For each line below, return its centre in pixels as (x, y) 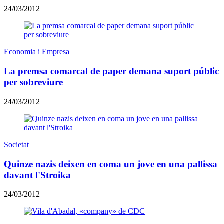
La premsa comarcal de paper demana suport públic (111, 71)
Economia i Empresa (37, 52)
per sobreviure (33, 82)
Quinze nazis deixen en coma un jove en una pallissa (111, 164)
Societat (16, 144)
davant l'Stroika (37, 175)
